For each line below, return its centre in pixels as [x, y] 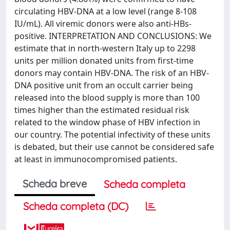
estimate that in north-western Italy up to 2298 [105, 48]
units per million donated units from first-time [104, 61]
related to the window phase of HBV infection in [107, 122]
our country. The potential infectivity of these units [112, 135]
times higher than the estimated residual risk [102, 110]
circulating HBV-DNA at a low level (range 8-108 [106, 11]
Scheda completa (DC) [76, 206]
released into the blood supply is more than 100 [107, 98]
